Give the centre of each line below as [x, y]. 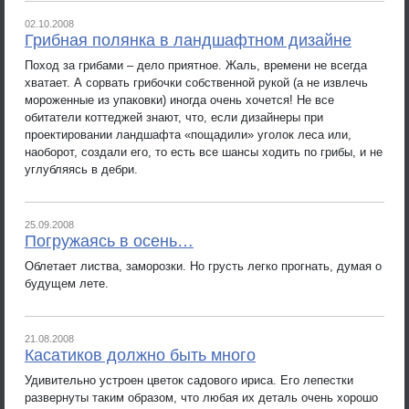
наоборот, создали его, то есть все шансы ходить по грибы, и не [204, 152]
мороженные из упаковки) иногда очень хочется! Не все [179, 100]
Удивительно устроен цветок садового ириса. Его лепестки [189, 380]
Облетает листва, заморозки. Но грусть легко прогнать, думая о [203, 266]
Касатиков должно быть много [140, 355]
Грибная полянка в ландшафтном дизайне [188, 40]
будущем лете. [67, 283]
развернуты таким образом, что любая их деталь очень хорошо [201, 397]
